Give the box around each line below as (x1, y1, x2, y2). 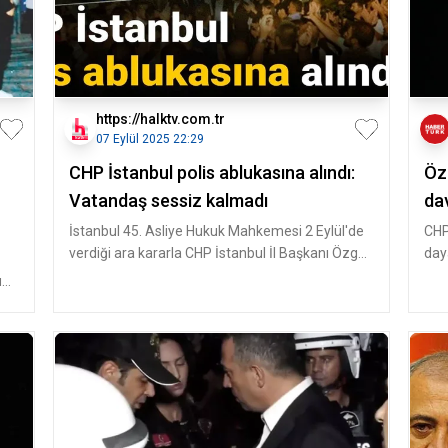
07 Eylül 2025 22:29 (95, 132, 204, 146)
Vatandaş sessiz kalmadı (68, 190, 268, 211)
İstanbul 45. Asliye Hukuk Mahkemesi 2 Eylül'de (68, 223, 364, 239)
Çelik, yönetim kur (68, 267, 180, 283)
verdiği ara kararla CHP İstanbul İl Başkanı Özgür (68, 245, 371, 261)
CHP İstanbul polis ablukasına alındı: (68, 162, 355, 183)
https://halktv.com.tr (95, 111, 225, 127)
